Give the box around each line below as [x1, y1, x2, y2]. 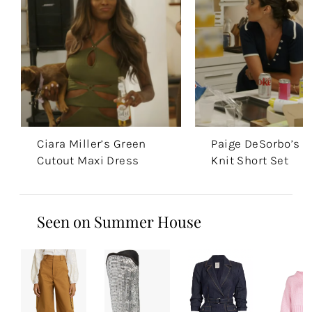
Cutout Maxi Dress [37, 153, 139, 167]
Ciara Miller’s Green [37, 136, 146, 150]
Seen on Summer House [37, 211, 202, 233]
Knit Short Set [211, 153, 289, 167]
